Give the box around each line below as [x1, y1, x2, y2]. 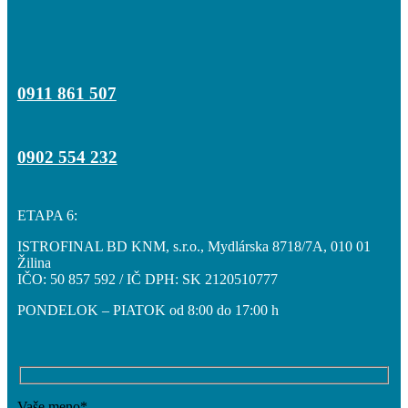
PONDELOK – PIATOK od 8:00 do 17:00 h [16, 302, 279, 319]
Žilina [16, 255, 51, 271]
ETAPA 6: [16, 208, 77, 224]
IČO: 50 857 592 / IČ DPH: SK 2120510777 [16, 271, 278, 288]
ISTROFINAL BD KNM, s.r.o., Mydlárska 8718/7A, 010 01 [16, 239, 371, 255]
